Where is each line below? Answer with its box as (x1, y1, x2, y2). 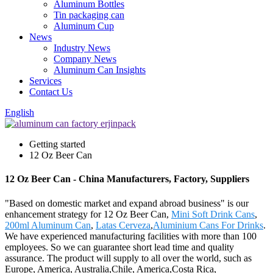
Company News (54, 54, 116, 64)
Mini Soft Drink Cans (171, 208, 255, 219)
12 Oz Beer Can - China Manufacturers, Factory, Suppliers (5, 174, 249, 185)
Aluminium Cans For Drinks (153, 219, 263, 230)
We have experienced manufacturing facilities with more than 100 (5, 230, 257, 241)
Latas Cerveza (96, 219, 151, 230)
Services (29, 76, 62, 86)
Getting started (29, 139, 85, 149)
